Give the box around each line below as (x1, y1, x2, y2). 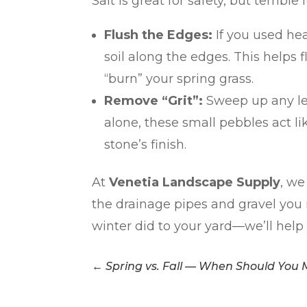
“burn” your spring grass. (104, 71, 254, 86)
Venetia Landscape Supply (109, 174, 281, 190)
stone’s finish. (104, 136, 187, 152)
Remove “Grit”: (104, 93, 204, 108)
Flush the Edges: (104, 27, 213, 42)
